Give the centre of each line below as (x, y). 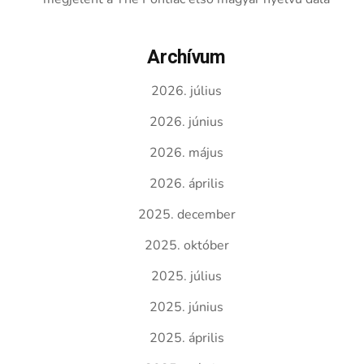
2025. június (187, 307)
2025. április (186, 338)
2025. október (186, 245)
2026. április (186, 184)
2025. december (186, 214)
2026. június (187, 122)
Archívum (186, 58)
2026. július (187, 91)
